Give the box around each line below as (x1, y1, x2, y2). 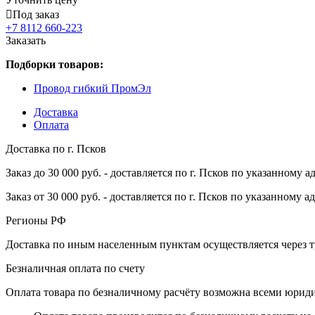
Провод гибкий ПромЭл (34, 82, 151, 94)
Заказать (6, 34, 46, 46)
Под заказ (13, 8, 59, 20)
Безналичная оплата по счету (6, 262, 145, 274)
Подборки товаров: (6, 58, 103, 70)
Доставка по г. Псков (6, 142, 106, 155)
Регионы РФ (6, 214, 66, 226)
